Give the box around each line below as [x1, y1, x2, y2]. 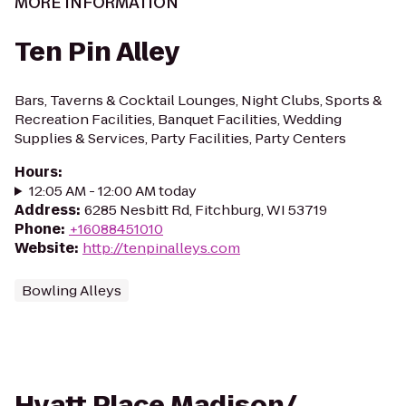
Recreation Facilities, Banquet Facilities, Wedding [14, 110, 342, 129]
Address [14, 200, 76, 219]
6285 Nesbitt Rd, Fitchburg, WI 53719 [84, 200, 327, 219]
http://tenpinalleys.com [82, 238, 240, 257]
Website [14, 238, 74, 257]
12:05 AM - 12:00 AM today [28, 181, 197, 200]
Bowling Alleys [22, 281, 121, 300]
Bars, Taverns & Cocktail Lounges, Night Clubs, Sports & [14, 91, 382, 110]
